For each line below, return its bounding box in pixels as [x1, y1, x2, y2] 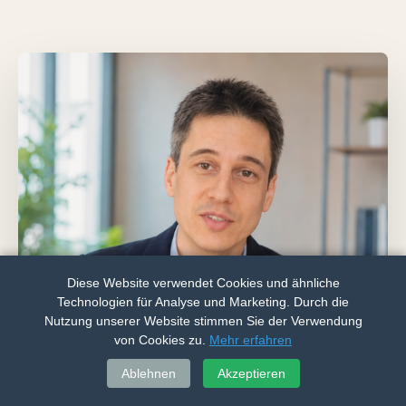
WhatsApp [267, 364, 341, 381]
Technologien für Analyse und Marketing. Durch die [57, 295, 349, 309]
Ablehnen [121, 366, 176, 381]
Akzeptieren [217, 366, 285, 381]
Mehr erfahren [209, 333, 292, 347]
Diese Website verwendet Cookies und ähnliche [66, 275, 340, 290]
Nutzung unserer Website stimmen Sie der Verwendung [43, 314, 362, 328]
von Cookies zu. [114, 333, 206, 347]
